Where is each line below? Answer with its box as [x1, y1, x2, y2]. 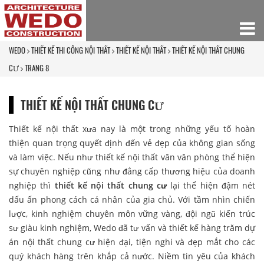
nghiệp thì [9, 179, 55, 191]
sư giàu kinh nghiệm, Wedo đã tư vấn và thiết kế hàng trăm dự [9, 222, 255, 233]
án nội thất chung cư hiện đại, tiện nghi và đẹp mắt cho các [9, 236, 255, 247]
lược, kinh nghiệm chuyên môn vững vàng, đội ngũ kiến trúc [9, 207, 255, 219]
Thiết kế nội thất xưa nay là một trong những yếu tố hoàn [9, 123, 255, 134]
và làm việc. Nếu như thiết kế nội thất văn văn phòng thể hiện [9, 151, 255, 163]
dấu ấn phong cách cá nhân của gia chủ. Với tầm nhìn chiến [9, 193, 255, 205]
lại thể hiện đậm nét [166, 179, 255, 191]
